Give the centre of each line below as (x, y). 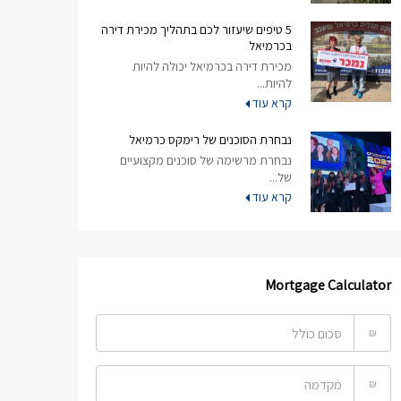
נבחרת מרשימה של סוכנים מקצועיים (206, 160)
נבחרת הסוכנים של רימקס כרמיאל (210, 140)
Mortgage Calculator (328, 285)
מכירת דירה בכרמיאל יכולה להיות (212, 66)
